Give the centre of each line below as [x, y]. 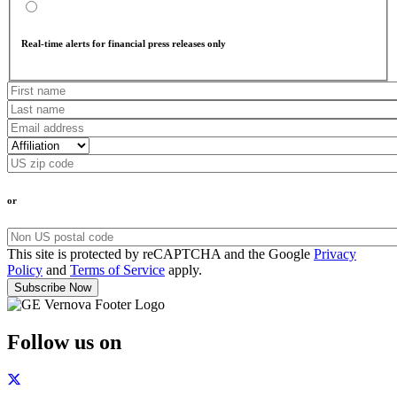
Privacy [335, 254]
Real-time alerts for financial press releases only [124, 44]
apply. [183, 270]
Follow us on [64, 343]
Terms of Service [117, 270]
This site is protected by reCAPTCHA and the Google [160, 254]
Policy [25, 270]
